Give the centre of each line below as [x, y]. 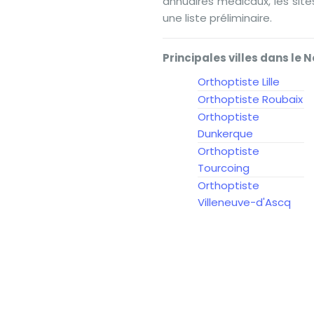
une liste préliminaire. [217, 18]
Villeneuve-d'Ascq [244, 202]
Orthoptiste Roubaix [250, 99]
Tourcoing [224, 168]
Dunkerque [225, 134]
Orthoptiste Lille [239, 82]
